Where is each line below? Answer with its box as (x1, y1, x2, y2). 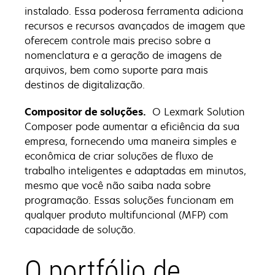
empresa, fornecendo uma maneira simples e (25, 134, 236, 148)
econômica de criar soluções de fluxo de (25, 149, 213, 163)
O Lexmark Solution (146, 104, 245, 118)
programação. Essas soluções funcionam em (25, 193, 234, 207)
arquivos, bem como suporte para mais (25, 63, 208, 77)
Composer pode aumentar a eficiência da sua (25, 119, 239, 133)
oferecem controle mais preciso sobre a (25, 33, 211, 47)
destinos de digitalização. (25, 77, 148, 91)
